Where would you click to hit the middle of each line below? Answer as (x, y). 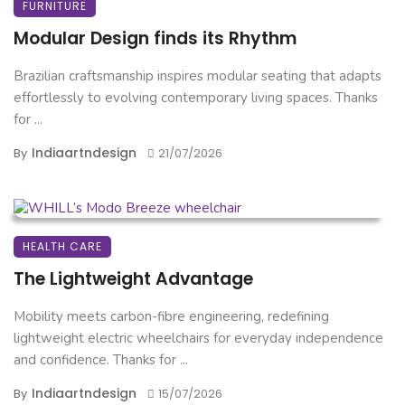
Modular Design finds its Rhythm (155, 39)
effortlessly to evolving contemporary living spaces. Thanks (196, 98)
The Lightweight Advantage (133, 279)
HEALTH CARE (62, 247)
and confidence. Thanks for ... (101, 360)
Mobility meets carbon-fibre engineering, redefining (171, 317)
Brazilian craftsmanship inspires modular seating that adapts (198, 76)
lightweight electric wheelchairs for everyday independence (198, 339)
